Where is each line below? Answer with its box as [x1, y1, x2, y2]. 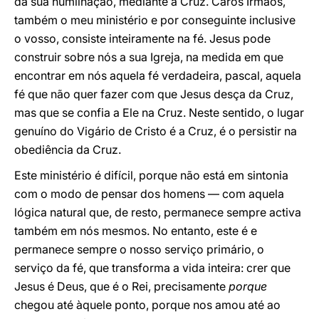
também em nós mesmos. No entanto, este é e [14, 224, 257, 238]
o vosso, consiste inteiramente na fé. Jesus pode [14, 31, 271, 46]
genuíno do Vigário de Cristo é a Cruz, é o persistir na [14, 124, 297, 138]
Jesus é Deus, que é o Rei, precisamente [14, 279, 229, 293]
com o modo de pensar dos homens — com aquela [14, 187, 284, 201]
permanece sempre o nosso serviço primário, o [14, 242, 264, 256]
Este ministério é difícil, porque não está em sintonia [14, 168, 288, 182]
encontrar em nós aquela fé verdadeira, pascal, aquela [14, 68, 301, 83]
